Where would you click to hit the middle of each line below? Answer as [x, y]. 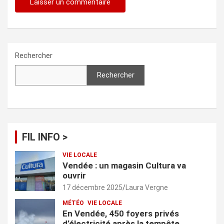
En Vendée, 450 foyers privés [121, 214]
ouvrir [74, 176]
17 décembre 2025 [92, 188]
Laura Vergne [147, 188]
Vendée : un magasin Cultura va [124, 166]
